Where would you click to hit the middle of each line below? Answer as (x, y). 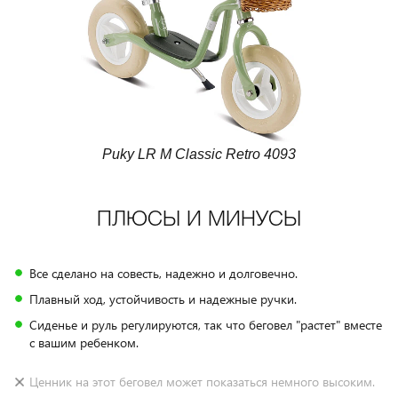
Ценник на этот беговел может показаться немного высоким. (202, 382)
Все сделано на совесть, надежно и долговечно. (163, 273)
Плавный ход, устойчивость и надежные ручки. (163, 299)
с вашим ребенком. (84, 342)
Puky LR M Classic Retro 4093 (199, 154)
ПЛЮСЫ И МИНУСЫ (199, 220)
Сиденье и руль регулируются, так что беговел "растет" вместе (206, 325)
